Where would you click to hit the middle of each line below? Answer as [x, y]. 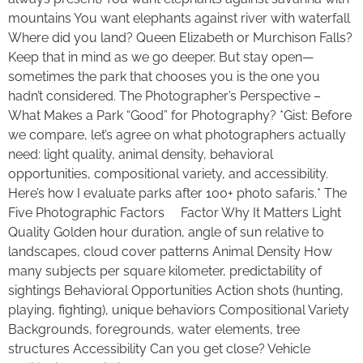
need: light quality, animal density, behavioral [141, 155]
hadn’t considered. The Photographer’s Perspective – [164, 96]
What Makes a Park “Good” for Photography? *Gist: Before [180, 116]
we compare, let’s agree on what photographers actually [177, 135]
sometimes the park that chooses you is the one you [164, 77]
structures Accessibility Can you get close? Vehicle [159, 349]
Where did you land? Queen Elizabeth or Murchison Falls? [180, 38]
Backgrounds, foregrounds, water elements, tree [154, 330]
